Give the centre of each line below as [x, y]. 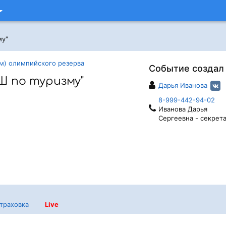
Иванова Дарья [183, 109]
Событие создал [186, 68]
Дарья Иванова [183, 85]
